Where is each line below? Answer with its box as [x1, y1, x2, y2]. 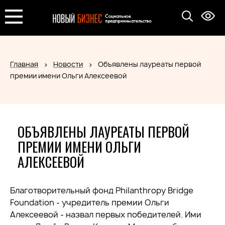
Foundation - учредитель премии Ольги [10, 197, 169, 208]
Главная [10, 59, 38, 69]
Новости [53, 59, 83, 69]
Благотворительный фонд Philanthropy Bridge [10, 185, 193, 196]
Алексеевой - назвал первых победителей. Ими [10, 209, 201, 220]
